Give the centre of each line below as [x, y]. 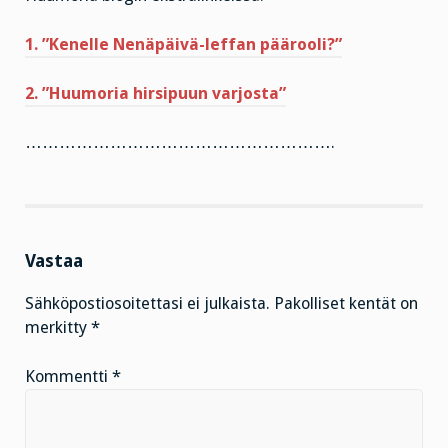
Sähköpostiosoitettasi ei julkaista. [147, 303]
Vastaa [54, 260]
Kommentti [68, 376]
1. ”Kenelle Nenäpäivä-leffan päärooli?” [183, 45]
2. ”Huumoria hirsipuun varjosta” [155, 93]
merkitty [58, 327]
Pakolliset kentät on [346, 303]
